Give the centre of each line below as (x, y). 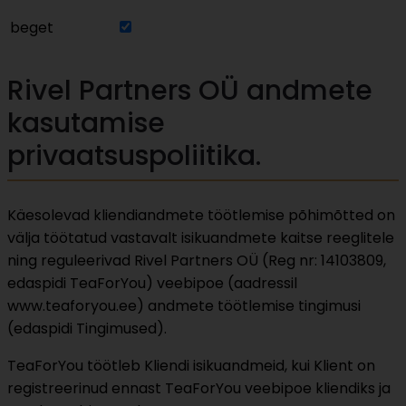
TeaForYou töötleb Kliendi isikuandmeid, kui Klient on (191, 366)
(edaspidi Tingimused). (87, 329)
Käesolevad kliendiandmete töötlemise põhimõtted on (201, 216)
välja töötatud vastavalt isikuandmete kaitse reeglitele (201, 238)
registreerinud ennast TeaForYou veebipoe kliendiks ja (199, 389)
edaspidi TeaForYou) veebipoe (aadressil (152, 284)
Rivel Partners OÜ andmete (190, 91)
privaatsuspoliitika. (134, 156)
